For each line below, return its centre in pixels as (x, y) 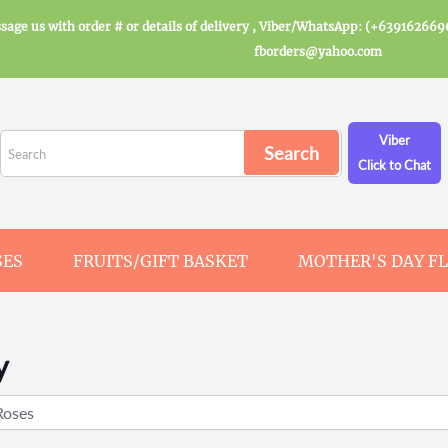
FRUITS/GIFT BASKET (160, 261)
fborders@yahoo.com (318, 51)
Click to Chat (394, 165)
